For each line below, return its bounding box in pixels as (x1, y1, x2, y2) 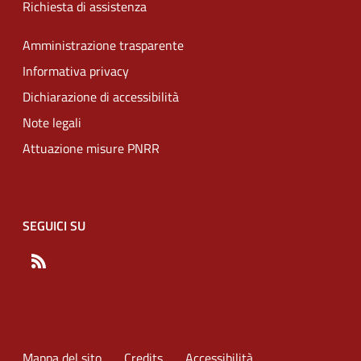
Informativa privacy (23, 61, 129, 81)
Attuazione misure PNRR (23, 139, 160, 158)
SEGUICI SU (23, 216, 85, 235)
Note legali (23, 113, 81, 132)
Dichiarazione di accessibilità (23, 87, 179, 106)
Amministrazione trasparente (23, 35, 184, 55)
